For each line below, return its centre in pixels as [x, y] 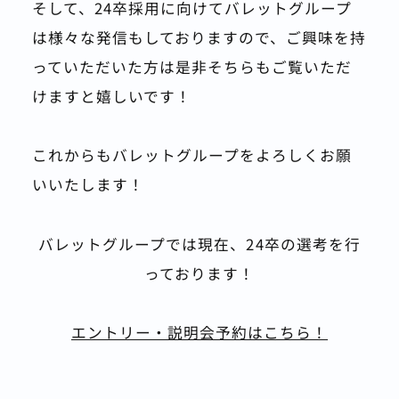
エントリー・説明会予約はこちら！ [199, 333]
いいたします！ [88, 185]
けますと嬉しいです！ [111, 97]
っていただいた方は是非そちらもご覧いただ [191, 67]
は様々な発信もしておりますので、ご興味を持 [199, 38]
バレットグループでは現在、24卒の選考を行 [199, 244]
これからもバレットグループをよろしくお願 [191, 155]
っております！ [199, 273]
